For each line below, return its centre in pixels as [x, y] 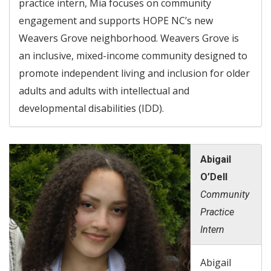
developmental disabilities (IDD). [91, 108]
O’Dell [214, 177]
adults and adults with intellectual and [104, 90]
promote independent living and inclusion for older [134, 73]
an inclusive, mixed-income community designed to [133, 55]
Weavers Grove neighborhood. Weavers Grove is [129, 38]
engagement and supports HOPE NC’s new [116, 20]
